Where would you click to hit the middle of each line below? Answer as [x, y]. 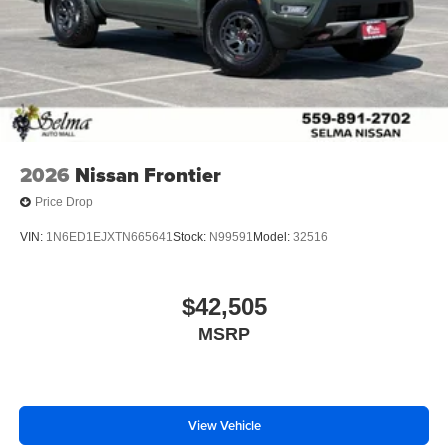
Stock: [191, 237]
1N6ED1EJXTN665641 [109, 237]
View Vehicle [224, 426]
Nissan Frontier [148, 174]
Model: [273, 237]
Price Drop [64, 202]
